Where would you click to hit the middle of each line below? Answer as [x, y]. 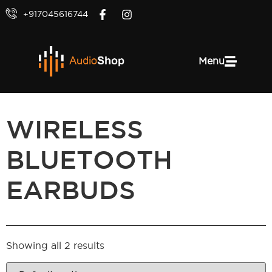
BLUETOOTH [89, 162]
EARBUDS [71, 192]
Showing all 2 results [55, 246]
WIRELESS [75, 131]
